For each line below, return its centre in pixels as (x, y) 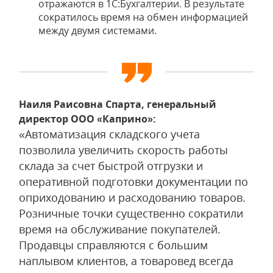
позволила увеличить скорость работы (123, 150)
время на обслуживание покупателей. (120, 229)
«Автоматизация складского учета (109, 134)
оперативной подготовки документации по (133, 182)
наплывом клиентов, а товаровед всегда (126, 261)
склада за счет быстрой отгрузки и (111, 166)
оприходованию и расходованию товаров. (132, 197)
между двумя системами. (97, 30)
